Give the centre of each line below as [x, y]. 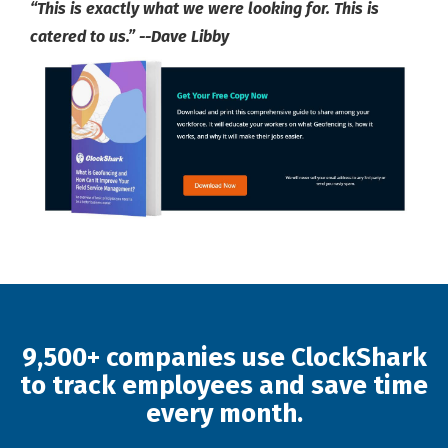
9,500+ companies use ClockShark [224, 358]
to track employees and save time [224, 386]
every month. [224, 414]
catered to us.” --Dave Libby [129, 37]
